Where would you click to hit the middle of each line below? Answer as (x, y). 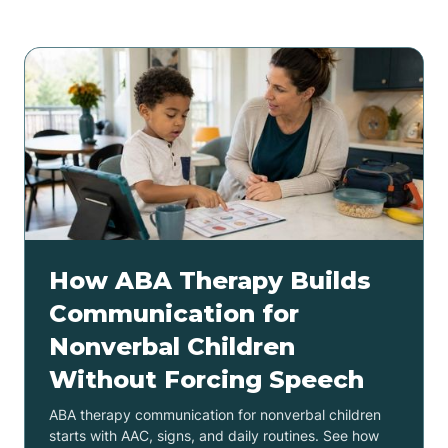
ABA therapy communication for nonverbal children (215, 414)
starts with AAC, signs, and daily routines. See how (214, 435)
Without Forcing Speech (206, 379)
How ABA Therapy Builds (210, 280)
